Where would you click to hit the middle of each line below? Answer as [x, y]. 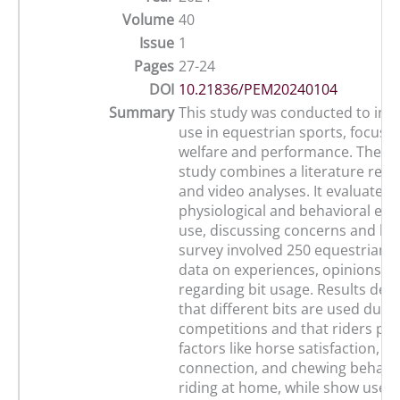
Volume [148, 20]
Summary [142, 113]
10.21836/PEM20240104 [258, 90]
